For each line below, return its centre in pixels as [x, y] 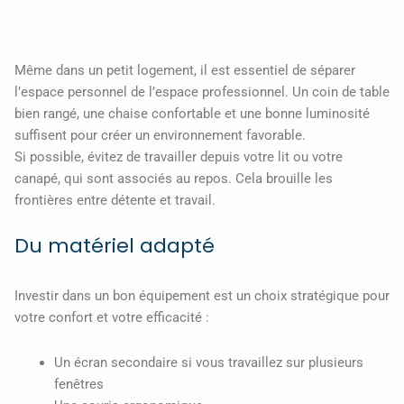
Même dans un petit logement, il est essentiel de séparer [185, 71]
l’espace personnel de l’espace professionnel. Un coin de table [202, 92]
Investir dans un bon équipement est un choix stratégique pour [202, 296]
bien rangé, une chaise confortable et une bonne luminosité [192, 114]
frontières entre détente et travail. [115, 201]
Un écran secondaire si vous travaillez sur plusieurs [208, 362]
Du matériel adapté [115, 246]
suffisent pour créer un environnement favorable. [160, 136]
